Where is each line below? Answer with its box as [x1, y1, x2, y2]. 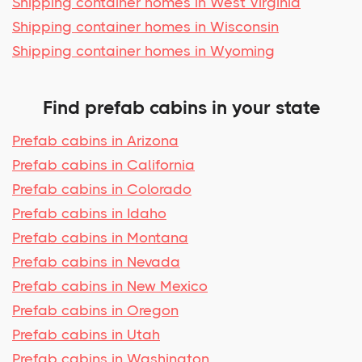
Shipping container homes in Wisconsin [12, 18, 279, 35]
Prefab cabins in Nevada [12, 253, 180, 270]
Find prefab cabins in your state [42, 96, 320, 119]
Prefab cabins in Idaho [12, 204, 166, 221]
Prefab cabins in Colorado [12, 180, 192, 197]
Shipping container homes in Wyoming [12, 42, 275, 59]
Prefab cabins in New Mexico [12, 277, 208, 294]
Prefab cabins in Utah [12, 326, 160, 343]
